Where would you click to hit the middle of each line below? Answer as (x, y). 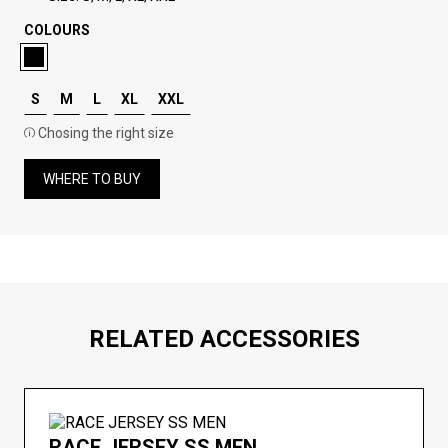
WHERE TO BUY (92, 179)
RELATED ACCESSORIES (224, 339)
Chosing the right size (106, 133)
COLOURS (57, 30)
